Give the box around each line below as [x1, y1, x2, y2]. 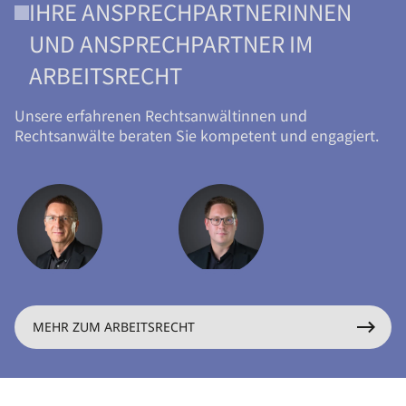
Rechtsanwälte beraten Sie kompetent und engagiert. [14, 123, 379, 146]
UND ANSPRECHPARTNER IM [29, 26, 313, 59]
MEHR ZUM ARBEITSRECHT [33, 318, 195, 336]
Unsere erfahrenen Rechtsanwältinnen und [14, 103, 307, 126]
